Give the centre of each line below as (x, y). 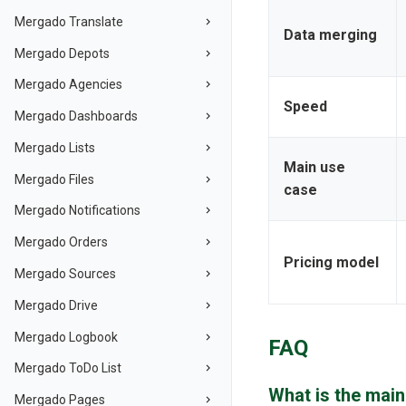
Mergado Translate (69, 21)
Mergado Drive (56, 305)
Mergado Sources (65, 274)
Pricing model (331, 263)
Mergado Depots (62, 53)
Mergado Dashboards (76, 116)
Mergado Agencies (68, 85)
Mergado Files (54, 179)
